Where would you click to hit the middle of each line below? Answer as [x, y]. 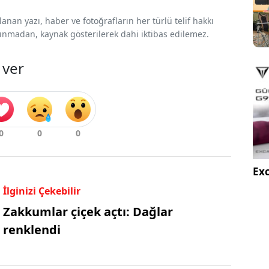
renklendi [32, 229]
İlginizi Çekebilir [41, 191]
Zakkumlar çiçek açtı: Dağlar [88, 211]
